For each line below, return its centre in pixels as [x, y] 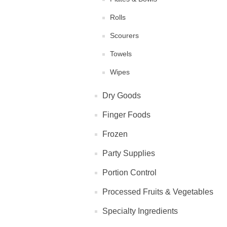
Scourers [124, 35]
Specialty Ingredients [140, 211]
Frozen [115, 134]
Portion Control [129, 173]
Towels [121, 54]
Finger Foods [126, 115]
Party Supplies [129, 153]
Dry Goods [122, 96]
